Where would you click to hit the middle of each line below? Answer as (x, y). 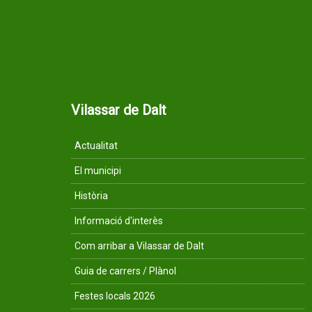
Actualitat (96, 146)
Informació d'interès (119, 221)
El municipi (98, 171)
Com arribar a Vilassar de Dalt (139, 246)
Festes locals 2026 (115, 296)
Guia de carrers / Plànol (125, 271)
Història (91, 196)
